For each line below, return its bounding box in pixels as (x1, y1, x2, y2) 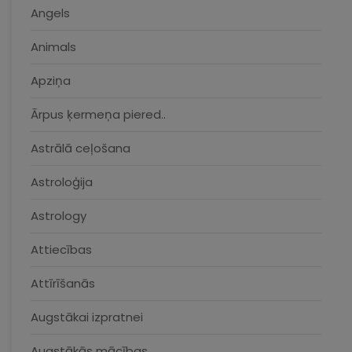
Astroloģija (31, 174, 93, 190)
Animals (31, 38, 76, 55)
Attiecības (31, 241, 92, 258)
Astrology (31, 207, 86, 224)
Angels (31, 5, 70, 21)
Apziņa (31, 72, 71, 89)
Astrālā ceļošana (31, 140, 130, 156)
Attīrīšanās (31, 275, 95, 291)
